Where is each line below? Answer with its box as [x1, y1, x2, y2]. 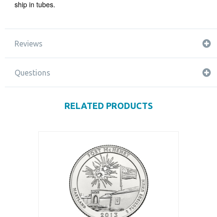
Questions [15, 68, 50, 77]
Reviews [15, 39, 43, 48]
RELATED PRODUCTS [64, 101, 153, 110]
